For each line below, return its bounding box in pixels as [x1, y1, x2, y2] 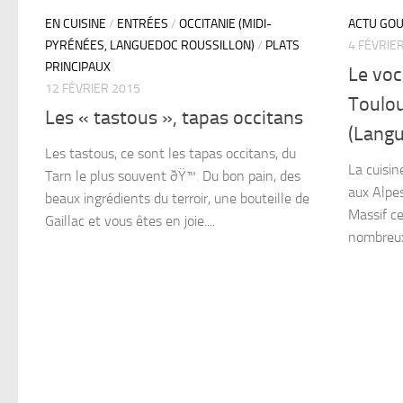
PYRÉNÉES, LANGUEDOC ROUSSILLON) [45, 38, 255, 53]
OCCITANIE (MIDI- [179, 16, 272, 31]
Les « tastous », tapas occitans [45, 106, 303, 130]
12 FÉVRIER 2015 [45, 81, 140, 96]
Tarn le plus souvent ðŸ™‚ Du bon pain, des [45, 167, 300, 185]
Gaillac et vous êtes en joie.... [45, 212, 215, 230]
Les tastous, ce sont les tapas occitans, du [45, 145, 296, 163]
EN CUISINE [45, 16, 106, 31]
